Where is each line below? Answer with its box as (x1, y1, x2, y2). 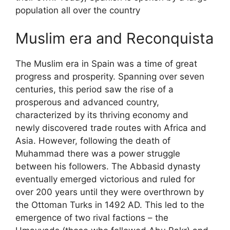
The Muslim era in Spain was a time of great (15, 59, 197, 69)
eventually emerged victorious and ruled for (15, 174, 195, 185)
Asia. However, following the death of (15, 136, 170, 146)
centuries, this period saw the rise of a (15, 84, 174, 95)
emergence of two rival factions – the (15, 213, 168, 223)
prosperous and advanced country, (15, 97, 159, 108)
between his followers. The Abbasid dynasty (15, 161, 200, 172)
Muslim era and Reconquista (15, 29, 214, 48)
